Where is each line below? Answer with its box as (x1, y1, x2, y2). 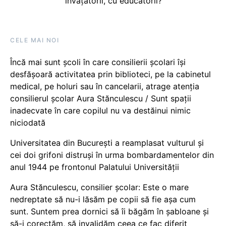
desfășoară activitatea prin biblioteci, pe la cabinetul (10, 69, 211, 80)
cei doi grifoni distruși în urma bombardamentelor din (10, 150, 214, 160)
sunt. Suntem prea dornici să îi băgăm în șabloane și (10, 206, 209, 217)
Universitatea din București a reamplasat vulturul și (10, 138, 204, 148)
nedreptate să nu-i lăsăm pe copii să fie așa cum (10, 194, 196, 205)
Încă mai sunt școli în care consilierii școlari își (10, 57, 186, 68)
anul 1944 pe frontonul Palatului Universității (10, 162, 179, 173)
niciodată (10, 118, 45, 128)
